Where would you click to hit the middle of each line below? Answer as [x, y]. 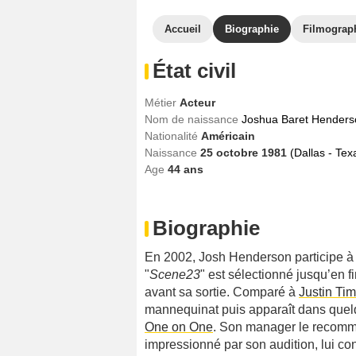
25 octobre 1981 [245, 153]
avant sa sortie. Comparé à [222, 292]
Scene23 [175, 275]
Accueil [183, 29]
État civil [194, 71]
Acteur [197, 103]
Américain [228, 136]
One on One [179, 327]
